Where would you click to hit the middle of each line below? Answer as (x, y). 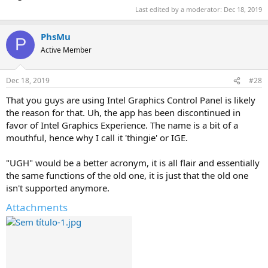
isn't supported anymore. (58, 188)
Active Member (66, 50)
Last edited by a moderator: (179, 9)
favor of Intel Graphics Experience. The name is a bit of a (122, 125)
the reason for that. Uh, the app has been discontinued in (123, 112)
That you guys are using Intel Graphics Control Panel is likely (131, 100)
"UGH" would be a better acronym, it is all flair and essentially (133, 163)
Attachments (37, 207)
